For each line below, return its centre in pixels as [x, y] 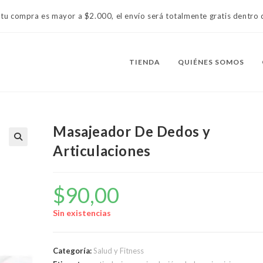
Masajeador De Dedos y [132, 131]
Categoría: [73, 251]
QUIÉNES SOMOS [211, 62]
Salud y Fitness [119, 251]
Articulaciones [102, 151]
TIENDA [145, 62]
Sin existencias [82, 213]
